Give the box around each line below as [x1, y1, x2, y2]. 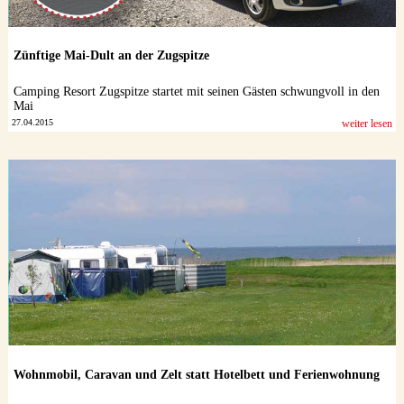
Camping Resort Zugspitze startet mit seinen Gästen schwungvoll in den [13, 85, 380, 98]
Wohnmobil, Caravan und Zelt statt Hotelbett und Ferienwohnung [13, 367, 380, 381]
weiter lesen [342, 117, 393, 130]
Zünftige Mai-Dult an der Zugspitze [13, 49, 209, 62]
